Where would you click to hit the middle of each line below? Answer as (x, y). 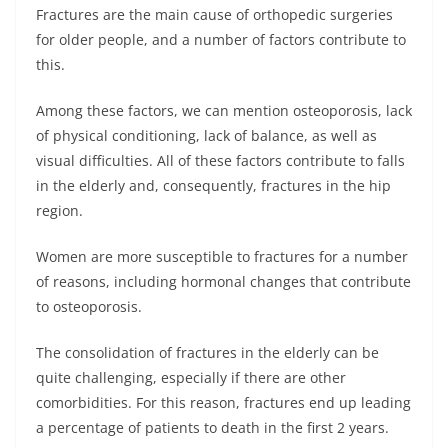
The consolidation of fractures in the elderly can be (207, 352)
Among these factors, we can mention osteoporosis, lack (224, 110)
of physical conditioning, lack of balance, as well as (206, 135)
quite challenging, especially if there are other (191, 377)
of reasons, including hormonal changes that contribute (223, 281)
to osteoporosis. (89, 306)
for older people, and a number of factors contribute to (221, 39)
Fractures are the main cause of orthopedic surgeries (214, 14)
